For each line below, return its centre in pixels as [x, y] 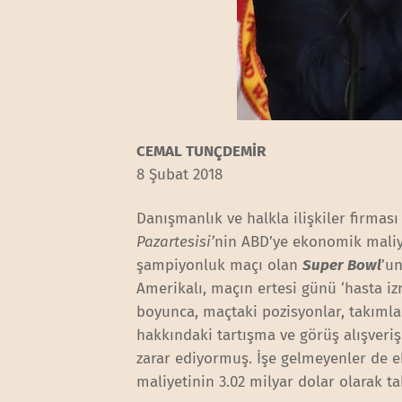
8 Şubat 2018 [180, 175]
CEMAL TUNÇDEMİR [201, 152]
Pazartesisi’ [176, 241]
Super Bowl [342, 265]
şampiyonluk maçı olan [220, 265]
